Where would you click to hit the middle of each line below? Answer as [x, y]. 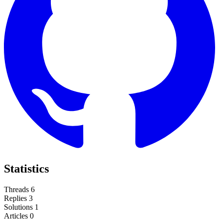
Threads [16, 189]
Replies [15, 198]
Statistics [26, 168]
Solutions [18, 207]
